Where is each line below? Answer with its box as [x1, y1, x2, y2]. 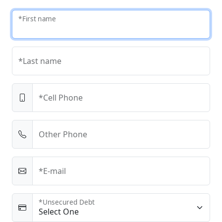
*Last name [18, 55, 61, 66]
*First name [18, 14, 56, 24]
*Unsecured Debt [39, 197, 95, 207]
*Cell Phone [39, 92, 83, 103]
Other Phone [39, 129, 87, 140]
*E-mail [39, 166, 66, 176]
